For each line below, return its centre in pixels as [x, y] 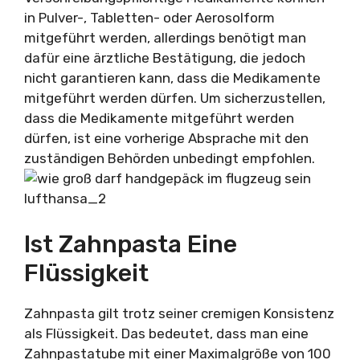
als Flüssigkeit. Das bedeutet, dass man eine [166, 333]
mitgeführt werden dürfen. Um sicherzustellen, [175, 98]
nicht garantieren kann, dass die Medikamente [172, 78]
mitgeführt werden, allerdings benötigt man [165, 38]
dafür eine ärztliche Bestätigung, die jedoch [165, 58]
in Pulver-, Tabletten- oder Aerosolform [149, 18]
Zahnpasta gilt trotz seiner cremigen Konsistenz [179, 313]
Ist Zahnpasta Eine [131, 244]
